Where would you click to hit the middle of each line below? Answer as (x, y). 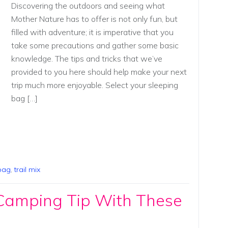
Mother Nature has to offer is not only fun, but (94, 19)
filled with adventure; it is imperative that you (92, 32)
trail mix (27, 170)
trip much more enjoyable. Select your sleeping (94, 85)
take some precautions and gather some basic (95, 46)
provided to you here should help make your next (99, 72)
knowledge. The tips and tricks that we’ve (87, 59)
